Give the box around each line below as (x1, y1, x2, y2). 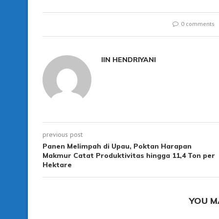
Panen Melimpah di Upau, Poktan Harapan (43, 141, 192, 151)
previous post (43, 130, 83, 139)
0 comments (181, 20, 215, 27)
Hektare (43, 160, 72, 169)
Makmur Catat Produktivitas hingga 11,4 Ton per (43, 151, 215, 160)
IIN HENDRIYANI (101, 55, 156, 64)
